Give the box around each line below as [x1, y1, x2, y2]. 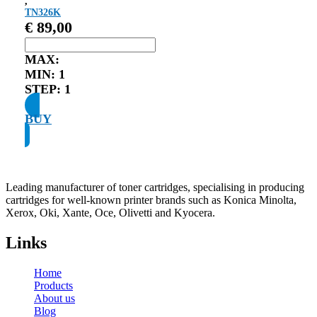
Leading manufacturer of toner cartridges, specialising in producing [6, 180, 304, 193]
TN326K [25, 6, 61, 18]
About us [34, 292, 75, 304]
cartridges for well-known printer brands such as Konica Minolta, [6, 193, 296, 206]
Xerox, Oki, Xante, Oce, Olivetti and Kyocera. [6, 206, 215, 219]
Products [34, 279, 73, 292]
